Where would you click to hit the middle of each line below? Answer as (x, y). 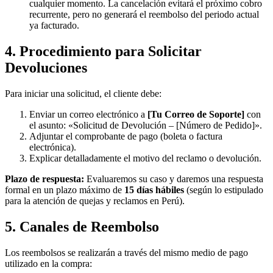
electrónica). (53, 147)
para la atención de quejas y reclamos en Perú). (95, 201)
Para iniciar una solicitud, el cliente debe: (83, 94)
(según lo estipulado (224, 190)
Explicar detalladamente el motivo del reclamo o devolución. (145, 158)
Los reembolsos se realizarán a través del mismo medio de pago (126, 252)
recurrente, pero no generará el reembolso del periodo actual (144, 15)
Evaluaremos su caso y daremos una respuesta (174, 179)
